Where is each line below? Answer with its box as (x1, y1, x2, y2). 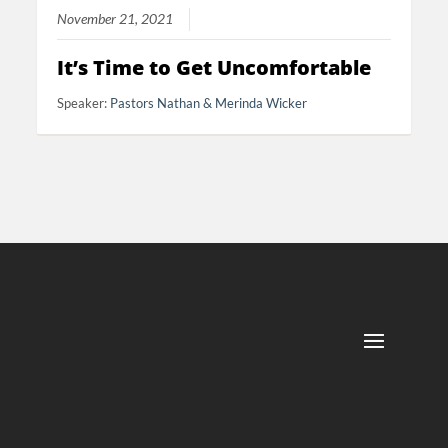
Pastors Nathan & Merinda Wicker (110, 95, 308, 112)
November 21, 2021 (57, 11, 174, 28)
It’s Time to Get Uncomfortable (57, 54, 372, 82)
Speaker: (57, 95, 111, 112)
